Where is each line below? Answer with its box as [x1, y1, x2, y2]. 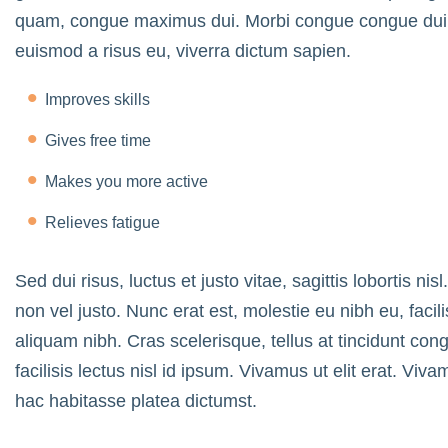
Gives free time [45, 131, 151, 149]
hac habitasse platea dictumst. [15, 390, 257, 411]
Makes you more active [45, 172, 208, 190]
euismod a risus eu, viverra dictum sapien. [15, 40, 351, 61]
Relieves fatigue [45, 213, 160, 231]
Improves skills [45, 90, 150, 108]
